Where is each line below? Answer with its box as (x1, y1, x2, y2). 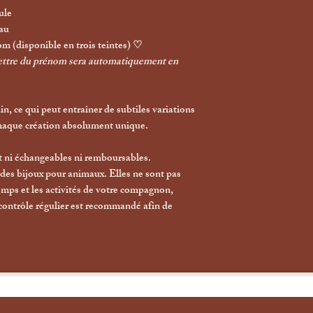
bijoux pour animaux (17, 165, 104, 184)
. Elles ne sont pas (104, 165, 181, 184)
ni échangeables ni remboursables (4, 149, 148, 168)
